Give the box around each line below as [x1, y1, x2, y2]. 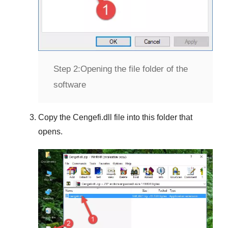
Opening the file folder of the [80, 64, 188, 74]
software [53, 79, 86, 90]
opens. [38, 127, 63, 136]
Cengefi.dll [73, 112, 112, 122]
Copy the [38, 112, 73, 122]
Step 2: [53, 64, 80, 74]
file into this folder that [112, 112, 192, 122]
